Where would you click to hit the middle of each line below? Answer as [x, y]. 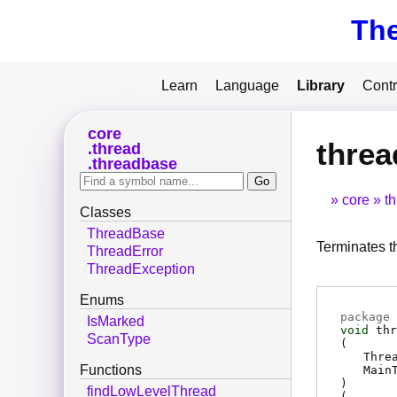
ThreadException [141, 269]
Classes [105, 213]
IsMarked [116, 322]
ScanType [119, 339]
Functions [111, 370]
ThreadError [125, 252]
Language [247, 86]
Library [321, 86]
